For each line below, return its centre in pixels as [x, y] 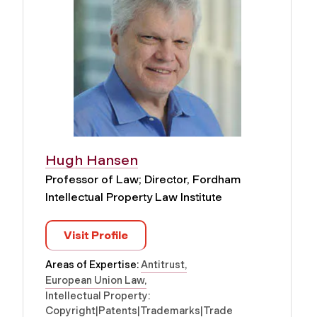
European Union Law [95, 281]
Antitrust [163, 265]
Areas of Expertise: [93, 265]
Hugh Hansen [92, 160]
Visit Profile [96, 236]
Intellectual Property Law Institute [134, 197]
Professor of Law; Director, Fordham [143, 180]
